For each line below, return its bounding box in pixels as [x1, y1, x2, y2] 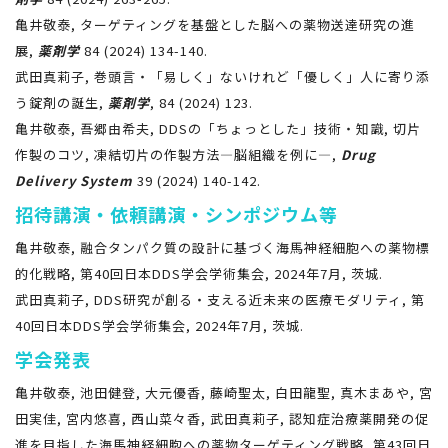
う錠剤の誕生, [15, 92, 108, 112]
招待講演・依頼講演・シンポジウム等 [15, 200, 338, 227]
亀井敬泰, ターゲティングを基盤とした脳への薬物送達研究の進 [15, 14, 415, 34]
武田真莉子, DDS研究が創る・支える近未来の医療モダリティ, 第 [15, 289, 425, 309]
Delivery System [15, 170, 133, 190]
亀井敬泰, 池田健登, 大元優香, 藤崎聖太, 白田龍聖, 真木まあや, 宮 [15, 382, 433, 402]
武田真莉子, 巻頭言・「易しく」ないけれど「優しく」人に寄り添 [15, 66, 430, 86]
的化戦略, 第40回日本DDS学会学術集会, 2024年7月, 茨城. [15, 263, 383, 283]
